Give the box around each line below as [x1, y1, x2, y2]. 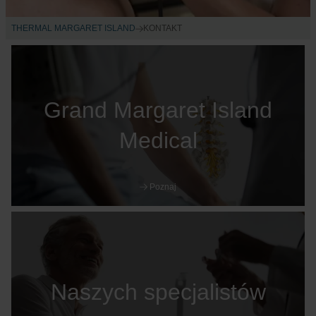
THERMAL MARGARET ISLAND [11, 23, 135, 33]
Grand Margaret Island [44, 97, 272, 123]
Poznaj [149, 182, 176, 192]
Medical [119, 128, 197, 153]
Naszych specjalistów [50, 279, 266, 305]
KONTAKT [142, 23, 182, 33]
